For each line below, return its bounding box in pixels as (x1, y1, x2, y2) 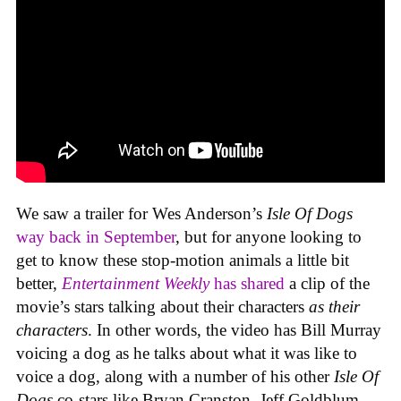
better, (16, 273, 62, 293)
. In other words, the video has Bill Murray (88, 320, 381, 339)
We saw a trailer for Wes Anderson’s (16, 203, 267, 223)
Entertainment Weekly (62, 273, 214, 293)
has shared (214, 273, 285, 293)
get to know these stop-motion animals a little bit (16, 250, 349, 269)
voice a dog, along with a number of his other (16, 366, 334, 386)
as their (309, 296, 360, 316)
